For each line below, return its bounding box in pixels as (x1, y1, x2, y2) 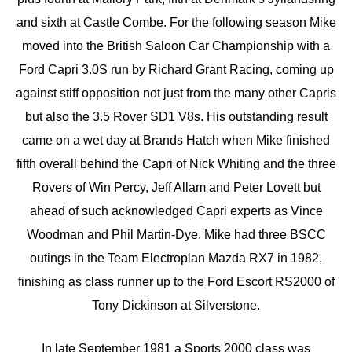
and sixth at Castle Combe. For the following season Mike (16, 15, 336, 29)
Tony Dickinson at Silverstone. (92, 298, 260, 312)
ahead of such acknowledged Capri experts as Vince (29, 203, 323, 218)
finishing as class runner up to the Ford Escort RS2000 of (17, 274, 335, 288)
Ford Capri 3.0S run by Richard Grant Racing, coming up (18, 62, 334, 76)
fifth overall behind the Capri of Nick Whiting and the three (16, 156, 336, 170)
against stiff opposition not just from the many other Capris (16, 86, 336, 100)
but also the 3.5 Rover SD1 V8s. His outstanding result (24, 109, 328, 123)
